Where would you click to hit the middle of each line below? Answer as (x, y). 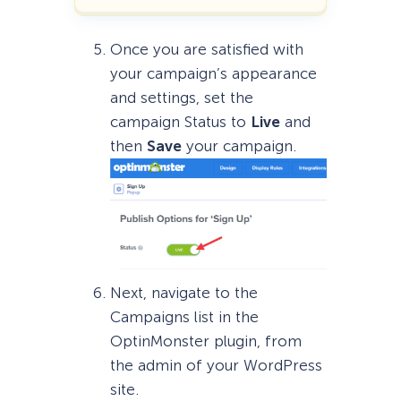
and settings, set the (181, 98)
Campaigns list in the (184, 316)
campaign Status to (180, 122)
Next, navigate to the (183, 292)
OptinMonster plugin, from (205, 341)
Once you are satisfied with (206, 50)
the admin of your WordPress (216, 365)
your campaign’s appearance (213, 74)
